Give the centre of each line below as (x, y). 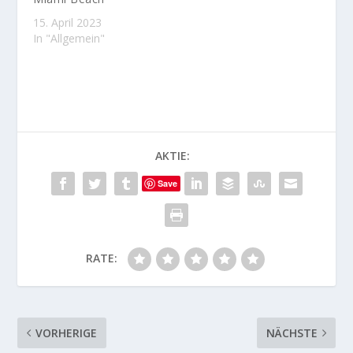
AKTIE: (173, 156)
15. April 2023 (68, 22)
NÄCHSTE (292, 333)
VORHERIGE (67, 333)
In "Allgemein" (69, 38)
